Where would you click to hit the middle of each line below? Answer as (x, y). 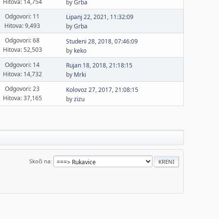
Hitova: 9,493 (22, 25)
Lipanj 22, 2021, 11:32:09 (100, 17)
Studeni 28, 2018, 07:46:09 (102, 41)
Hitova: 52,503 (22, 50)
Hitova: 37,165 (22, 98)
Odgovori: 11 (22, 16)
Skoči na (40, 161)
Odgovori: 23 (22, 89)
